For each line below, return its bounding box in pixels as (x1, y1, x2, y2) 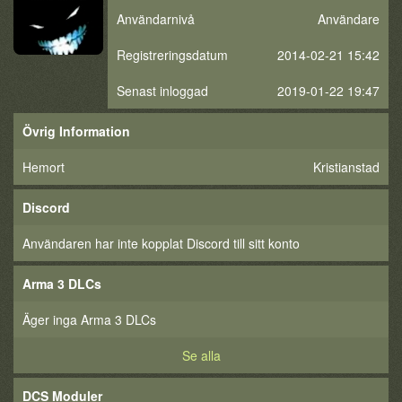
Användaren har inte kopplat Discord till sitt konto (22, 234, 300, 252)
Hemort (22, 158, 65, 176)
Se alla (181, 346, 221, 364)
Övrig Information (22, 122, 130, 140)
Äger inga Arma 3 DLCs (22, 310, 156, 328)
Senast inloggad (117, 82, 208, 100)
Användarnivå (117, 10, 195, 28)
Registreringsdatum (117, 46, 228, 64)
